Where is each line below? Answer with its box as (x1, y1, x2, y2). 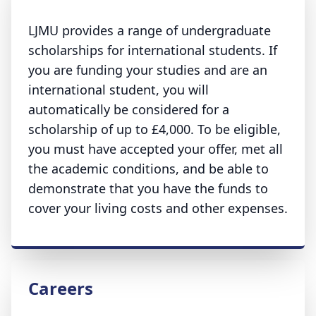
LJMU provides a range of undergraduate (28, 22, 271, 39)
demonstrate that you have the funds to (28, 180, 268, 197)
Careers (28, 276, 93, 300)
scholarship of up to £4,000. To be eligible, (28, 121, 281, 138)
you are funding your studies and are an (28, 61, 267, 78)
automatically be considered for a (28, 101, 229, 118)
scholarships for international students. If (28, 42, 277, 59)
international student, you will (28, 81, 209, 98)
